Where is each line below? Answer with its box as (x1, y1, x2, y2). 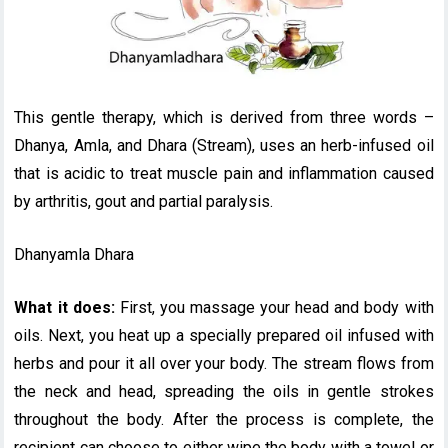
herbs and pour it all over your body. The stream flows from (14, 354, 434, 374)
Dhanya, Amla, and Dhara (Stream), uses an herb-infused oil (14, 136, 434, 156)
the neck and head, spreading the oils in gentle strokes (14, 382, 434, 402)
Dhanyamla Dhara (14, 245, 135, 265)
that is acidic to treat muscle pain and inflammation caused (14, 164, 434, 184)
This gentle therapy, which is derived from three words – (14, 108, 434, 128)
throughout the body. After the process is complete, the (14, 410, 434, 430)
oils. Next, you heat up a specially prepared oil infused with (14, 326, 434, 346)
